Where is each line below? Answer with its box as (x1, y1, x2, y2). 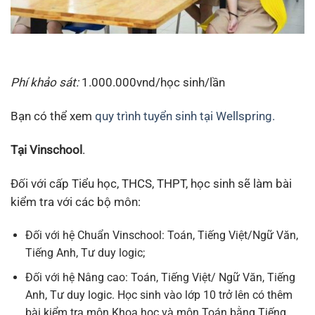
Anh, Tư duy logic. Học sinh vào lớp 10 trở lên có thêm (25, 288, 292, 302)
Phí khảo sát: (11, 75, 79, 90)
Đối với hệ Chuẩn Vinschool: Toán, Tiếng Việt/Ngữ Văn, (25, 229, 298, 243)
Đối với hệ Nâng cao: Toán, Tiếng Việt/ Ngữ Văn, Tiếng (25, 271, 295, 285)
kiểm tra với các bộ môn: (11, 195, 141, 210)
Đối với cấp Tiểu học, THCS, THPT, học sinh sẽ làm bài (11, 176, 292, 191)
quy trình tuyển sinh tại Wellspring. (95, 109, 275, 124)
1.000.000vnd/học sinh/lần (79, 75, 225, 90)
